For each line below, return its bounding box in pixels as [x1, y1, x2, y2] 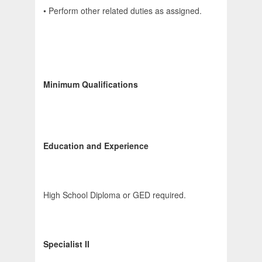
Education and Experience [43, 140, 149, 152]
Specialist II [43, 238, 89, 250]
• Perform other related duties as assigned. [43, 5, 202, 17]
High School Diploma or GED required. [43, 189, 186, 201]
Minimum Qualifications [43, 78, 138, 91]
